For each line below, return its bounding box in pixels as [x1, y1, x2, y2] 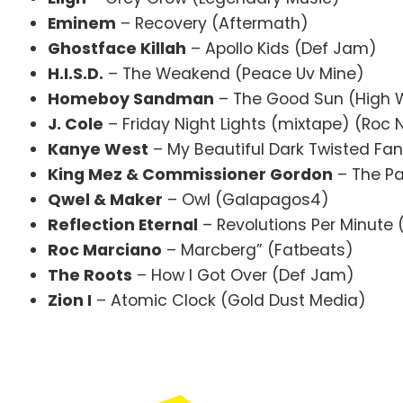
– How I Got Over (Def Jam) [132, 264, 355, 286]
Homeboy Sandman [48, 87, 215, 110]
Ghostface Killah [48, 37, 187, 59]
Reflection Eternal [48, 213, 199, 236]
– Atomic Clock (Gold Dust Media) [92, 289, 367, 311]
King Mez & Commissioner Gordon [48, 163, 334, 185]
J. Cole [48, 112, 104, 135]
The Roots [48, 264, 133, 286]
